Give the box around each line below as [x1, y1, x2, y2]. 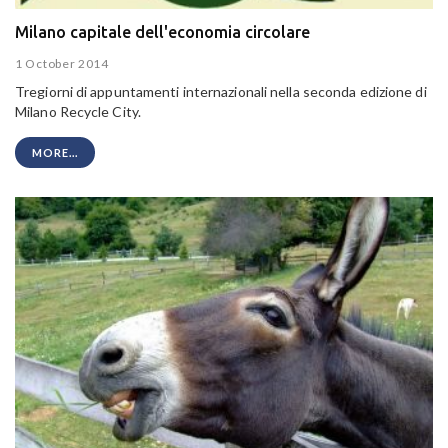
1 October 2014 [15, 55, 109, 71]
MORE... [32, 145, 78, 159]
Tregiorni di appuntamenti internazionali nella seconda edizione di [15, 82, 427, 100]
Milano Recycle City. [15, 102, 141, 120]
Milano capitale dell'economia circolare [15, 23, 310, 42]
